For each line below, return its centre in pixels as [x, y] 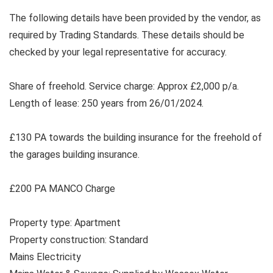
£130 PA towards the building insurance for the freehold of [136, 137]
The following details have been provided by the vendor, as [135, 18]
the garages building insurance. [74, 154]
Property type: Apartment [65, 222]
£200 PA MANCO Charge [62, 188]
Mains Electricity [45, 257]
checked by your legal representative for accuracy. [118, 52]
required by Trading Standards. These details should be [127, 35]
